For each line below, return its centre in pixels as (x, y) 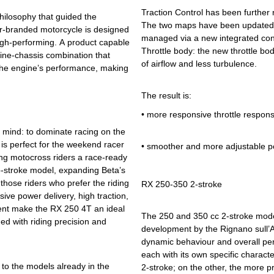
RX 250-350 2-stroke (182, 184)
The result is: (166, 96)
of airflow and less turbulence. (199, 64)
